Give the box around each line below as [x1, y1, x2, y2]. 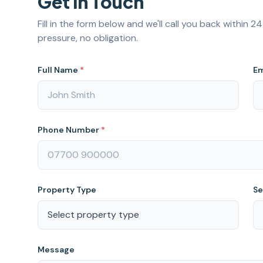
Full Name [38, 64, 80, 75]
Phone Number [38, 124, 101, 135]
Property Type [38, 184, 96, 195]
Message [38, 244, 75, 255]
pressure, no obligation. [38, 31, 138, 44]
